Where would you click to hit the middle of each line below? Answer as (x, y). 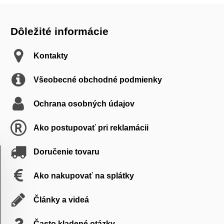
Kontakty (50, 56)
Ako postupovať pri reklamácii (91, 128)
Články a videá (61, 200)
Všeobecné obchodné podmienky (97, 80)
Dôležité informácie (59, 31)
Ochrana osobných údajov (84, 104)
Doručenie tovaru (66, 152)
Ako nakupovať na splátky (83, 176)
